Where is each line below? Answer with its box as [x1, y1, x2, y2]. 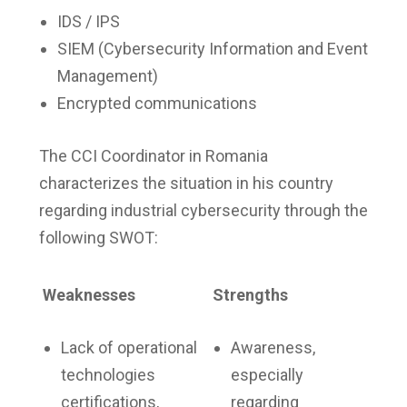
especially [230, 365, 303, 385]
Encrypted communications [56, 94, 257, 114]
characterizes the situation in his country [38, 174, 333, 194]
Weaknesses [42, 285, 135, 305]
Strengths [212, 285, 288, 305]
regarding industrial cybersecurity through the [38, 201, 368, 221]
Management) [56, 66, 158, 86]
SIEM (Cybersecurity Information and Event [56, 39, 368, 59]
